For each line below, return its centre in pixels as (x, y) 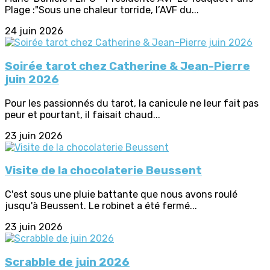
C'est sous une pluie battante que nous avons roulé (121, 195)
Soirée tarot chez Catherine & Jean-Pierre (127, 67)
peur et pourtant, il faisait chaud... (83, 115)
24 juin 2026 (34, 31)
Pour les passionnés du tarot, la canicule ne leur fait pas (132, 103)
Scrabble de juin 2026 (67, 262)
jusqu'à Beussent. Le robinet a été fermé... (101, 206)
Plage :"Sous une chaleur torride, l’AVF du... (102, 10)
